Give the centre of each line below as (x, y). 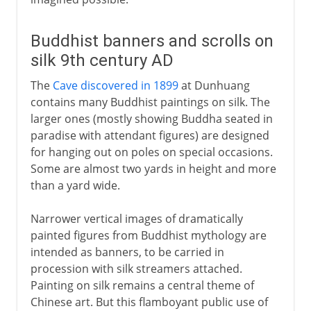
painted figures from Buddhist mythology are (148, 235)
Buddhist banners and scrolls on (152, 41)
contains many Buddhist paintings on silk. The (150, 102)
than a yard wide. (75, 185)
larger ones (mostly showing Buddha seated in (151, 118)
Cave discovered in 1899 (115, 85)
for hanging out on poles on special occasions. (151, 152)
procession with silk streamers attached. (136, 268)
